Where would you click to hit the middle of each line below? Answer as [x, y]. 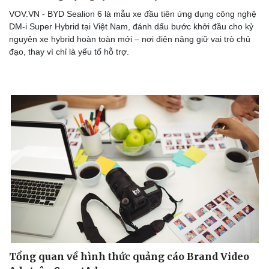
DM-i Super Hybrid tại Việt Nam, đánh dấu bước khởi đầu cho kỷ [131, 26]
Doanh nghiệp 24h [48, 250]
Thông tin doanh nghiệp [58, 237]
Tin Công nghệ [173, 250]
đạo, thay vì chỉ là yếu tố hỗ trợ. [69, 51]
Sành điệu [165, 237]
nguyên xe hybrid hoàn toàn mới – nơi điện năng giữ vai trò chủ [130, 39]
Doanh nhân [36, 263]
